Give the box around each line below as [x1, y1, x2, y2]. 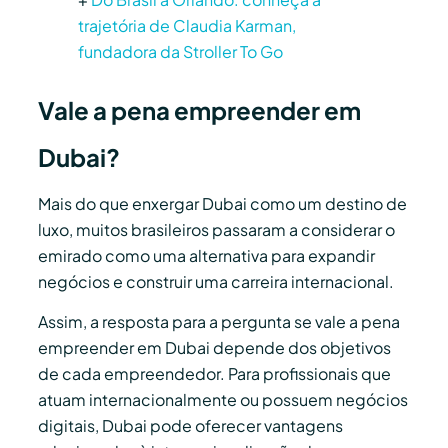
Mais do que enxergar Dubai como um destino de [38, 193, 407, 215]
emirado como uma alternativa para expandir [38, 245, 375, 267]
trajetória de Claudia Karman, [78, 15, 296, 37]
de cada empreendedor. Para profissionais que [38, 363, 391, 385]
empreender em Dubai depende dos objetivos [38, 337, 391, 359]
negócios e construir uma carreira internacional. [38, 271, 394, 293]
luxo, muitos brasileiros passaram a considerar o [38, 219, 395, 241]
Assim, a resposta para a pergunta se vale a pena [38, 311, 400, 333]
